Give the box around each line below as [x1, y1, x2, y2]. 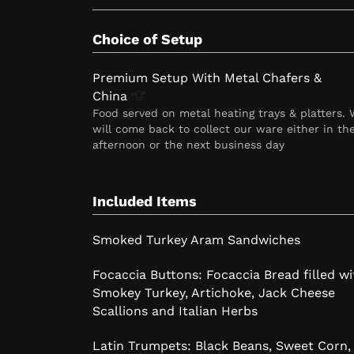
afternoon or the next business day [92, 138, 284, 152]
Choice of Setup [92, 31, 202, 48]
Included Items [92, 193, 197, 210]
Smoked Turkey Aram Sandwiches [92, 232, 300, 248]
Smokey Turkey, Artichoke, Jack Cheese [92, 285, 335, 301]
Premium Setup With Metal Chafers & [92, 70, 322, 86]
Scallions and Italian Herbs [92, 303, 258, 319]
